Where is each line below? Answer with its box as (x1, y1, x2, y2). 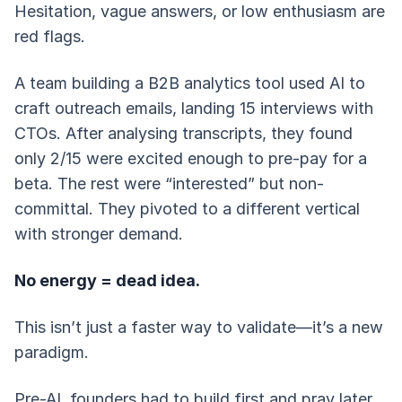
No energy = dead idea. (14, 271, 200, 290)
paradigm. (14, 343, 89, 362)
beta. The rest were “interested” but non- (14, 174, 324, 193)
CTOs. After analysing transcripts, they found (14, 124, 353, 143)
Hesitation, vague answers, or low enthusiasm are (14, 2, 385, 21)
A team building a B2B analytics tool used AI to (14, 74, 365, 92)
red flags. (14, 27, 85, 46)
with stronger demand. (14, 224, 183, 243)
